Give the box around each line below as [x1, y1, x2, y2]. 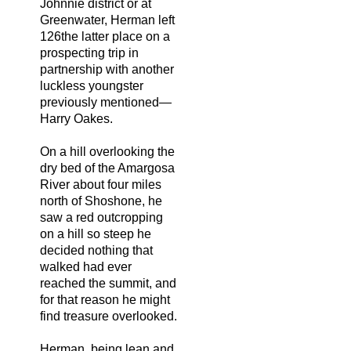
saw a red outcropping [40, 210, 163, 224]
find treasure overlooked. [40, 309, 177, 323]
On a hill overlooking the [40, 144, 175, 158]
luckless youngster [40, 78, 143, 92]
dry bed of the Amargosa [40, 161, 175, 175]
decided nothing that [40, 243, 153, 257]
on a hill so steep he [40, 226, 151, 241]
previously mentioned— [40, 95, 172, 109]
